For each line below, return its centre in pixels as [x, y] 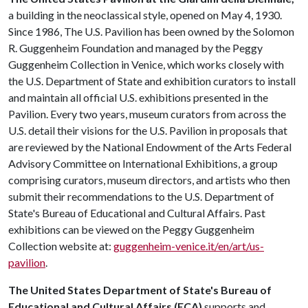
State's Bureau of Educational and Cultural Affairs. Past [137, 213]
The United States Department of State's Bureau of [140, 290]
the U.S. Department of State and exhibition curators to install [152, 81]
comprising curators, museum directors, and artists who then [149, 180]
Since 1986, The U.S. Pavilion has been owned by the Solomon [151, 31]
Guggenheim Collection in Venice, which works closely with [146, 64]
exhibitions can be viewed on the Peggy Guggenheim [131, 229]
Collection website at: [61, 246]
